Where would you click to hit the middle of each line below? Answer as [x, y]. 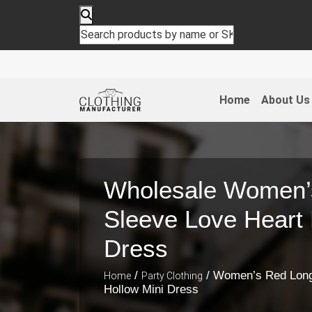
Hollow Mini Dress [151, 289]
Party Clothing [172, 275]
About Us [285, 100]
